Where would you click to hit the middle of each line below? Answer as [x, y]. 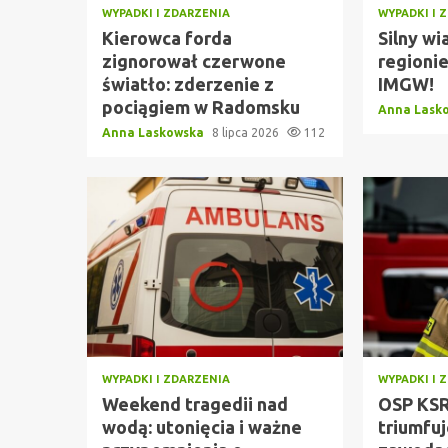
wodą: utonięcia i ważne [202, 426]
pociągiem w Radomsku [201, 106]
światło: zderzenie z [188, 83]
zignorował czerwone [194, 60]
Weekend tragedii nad [195, 403]
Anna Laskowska [154, 132]
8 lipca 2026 [247, 132]
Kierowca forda [167, 37]
